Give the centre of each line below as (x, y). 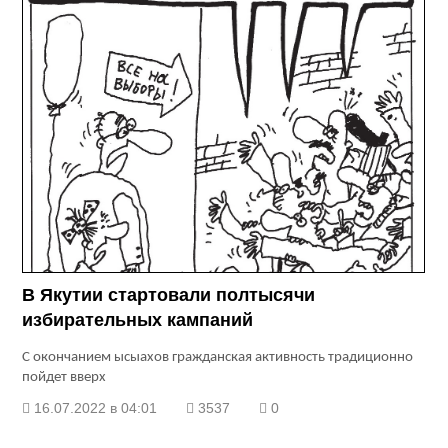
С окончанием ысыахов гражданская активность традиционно (218, 358)
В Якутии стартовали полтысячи (169, 295)
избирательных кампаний (138, 320)
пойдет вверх (64, 378)
